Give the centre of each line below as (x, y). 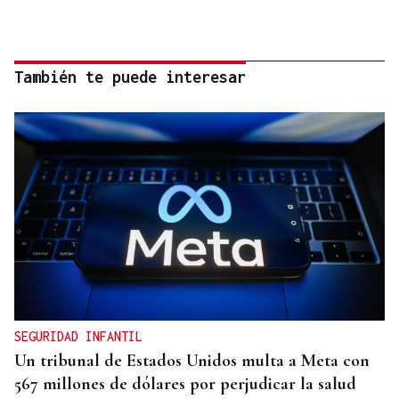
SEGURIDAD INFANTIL (78, 337)
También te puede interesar (130, 77)
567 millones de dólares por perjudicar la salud (185, 384)
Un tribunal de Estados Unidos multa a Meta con (192, 361)
